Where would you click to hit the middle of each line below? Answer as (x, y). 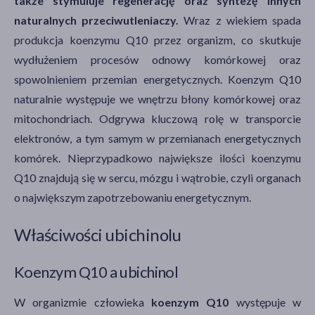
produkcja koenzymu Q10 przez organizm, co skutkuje (157, 39)
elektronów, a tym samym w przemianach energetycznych (157, 138)
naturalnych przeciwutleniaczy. (97, 20)
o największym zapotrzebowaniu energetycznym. (133, 197)
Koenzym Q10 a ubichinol (96, 271)
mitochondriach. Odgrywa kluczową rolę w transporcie (157, 118)
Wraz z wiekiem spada (240, 20)
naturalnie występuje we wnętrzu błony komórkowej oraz (157, 98)
